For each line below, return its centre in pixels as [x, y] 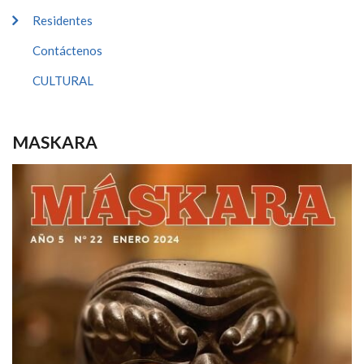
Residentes [63, 20]
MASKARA [55, 141]
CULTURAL [63, 80]
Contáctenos [67, 50]
